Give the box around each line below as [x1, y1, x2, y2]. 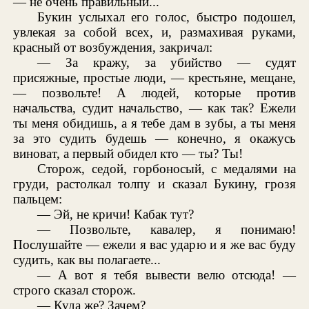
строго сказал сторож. [13, 282, 137, 297]
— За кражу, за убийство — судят [37, 54, 296, 70]
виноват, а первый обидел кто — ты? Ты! [13, 146, 243, 161]
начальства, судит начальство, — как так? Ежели [13, 100, 296, 115]
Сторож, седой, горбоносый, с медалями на [37, 161, 296, 176]
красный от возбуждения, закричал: [13, 39, 213, 54]
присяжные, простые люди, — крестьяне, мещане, [13, 70, 296, 85]
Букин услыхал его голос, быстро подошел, [37, 9, 296, 24]
